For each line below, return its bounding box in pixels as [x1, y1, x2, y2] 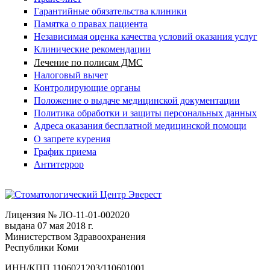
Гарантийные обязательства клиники [34, 5, 187, 16]
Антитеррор [34, 159, 84, 169]
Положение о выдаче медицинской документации [34, 95, 240, 106]
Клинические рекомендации [34, 44, 151, 55]
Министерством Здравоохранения [5, 231, 148, 242]
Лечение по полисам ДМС [34, 57, 143, 67]
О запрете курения [34, 133, 110, 144]
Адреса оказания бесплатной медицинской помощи [34, 121, 246, 131]
